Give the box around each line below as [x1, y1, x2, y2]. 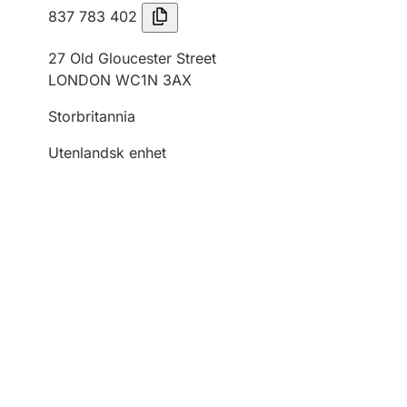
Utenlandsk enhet [48, 144, 166, 162]
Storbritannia [48, 107, 135, 125]
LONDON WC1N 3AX [48, 71, 192, 89]
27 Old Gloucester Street [48, 49, 216, 67]
